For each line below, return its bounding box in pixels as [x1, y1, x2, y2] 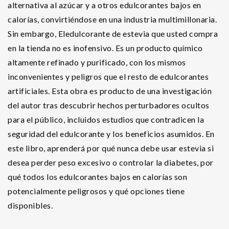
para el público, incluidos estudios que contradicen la [8, 114, 204, 125]
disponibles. [8, 200, 53, 211]
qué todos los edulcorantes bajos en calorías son [8, 172, 187, 182]
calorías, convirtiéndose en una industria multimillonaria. [8, 14, 217, 25]
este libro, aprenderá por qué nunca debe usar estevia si [8, 143, 214, 153]
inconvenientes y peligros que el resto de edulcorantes [8, 72, 209, 82]
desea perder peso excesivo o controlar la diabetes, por [8, 157, 214, 168]
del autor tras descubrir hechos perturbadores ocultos [8, 100, 210, 110]
